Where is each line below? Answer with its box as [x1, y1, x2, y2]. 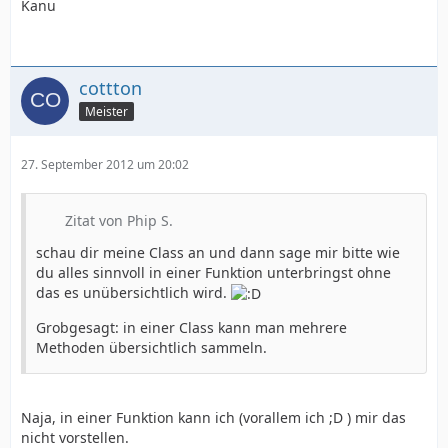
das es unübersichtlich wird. [36, 283, 231, 303]
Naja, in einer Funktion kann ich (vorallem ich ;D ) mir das [21, 408, 406, 428]
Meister [85, 102, 128, 120]
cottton [79, 76, 142, 101]
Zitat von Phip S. [65, 211, 173, 231]
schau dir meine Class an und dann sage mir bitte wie [36, 243, 400, 263]
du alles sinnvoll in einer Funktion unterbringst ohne [36, 263, 391, 283]
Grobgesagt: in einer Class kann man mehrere [36, 318, 347, 338]
